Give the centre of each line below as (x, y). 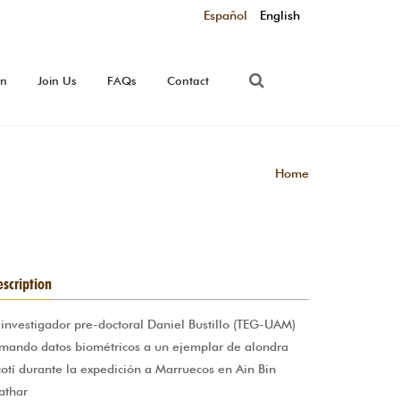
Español (225, 15)
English (280, 15)
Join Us (57, 80)
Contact (187, 80)
